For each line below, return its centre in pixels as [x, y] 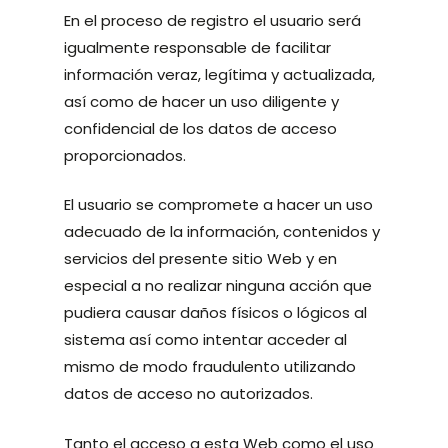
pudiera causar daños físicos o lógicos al [216, 312]
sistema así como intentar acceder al [206, 339]
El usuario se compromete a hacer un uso [219, 204]
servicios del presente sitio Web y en [201, 258]
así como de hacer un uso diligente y [202, 101]
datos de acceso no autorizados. [189, 393]
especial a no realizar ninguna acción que [218, 285]
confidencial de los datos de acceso [201, 128]
